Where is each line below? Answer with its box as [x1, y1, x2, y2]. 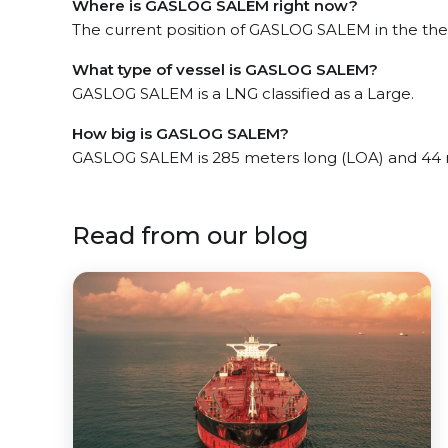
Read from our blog [72, 220, 309, 250]
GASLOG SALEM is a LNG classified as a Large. [72, 83, 414, 103]
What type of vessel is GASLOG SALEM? [72, 59, 378, 79]
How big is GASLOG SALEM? [72, 123, 289, 143]
